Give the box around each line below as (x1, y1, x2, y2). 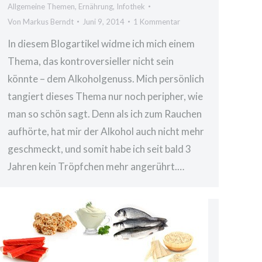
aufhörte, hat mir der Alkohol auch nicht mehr (8, 125, 204, 137)
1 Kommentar (133, 17, 180, 26)
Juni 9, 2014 (82, 17, 125, 26)
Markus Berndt (23, 17, 74, 26)
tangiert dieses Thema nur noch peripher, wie (8, 90, 203, 102)
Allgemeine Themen (8, 2, 75, 11)
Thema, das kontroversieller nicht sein (8, 55, 174, 67)
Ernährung (78, 2, 113, 11)
